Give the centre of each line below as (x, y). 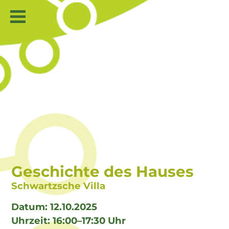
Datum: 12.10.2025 (54, 207)
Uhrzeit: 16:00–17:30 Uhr (68, 221)
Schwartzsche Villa (58, 186)
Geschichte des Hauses (102, 171)
